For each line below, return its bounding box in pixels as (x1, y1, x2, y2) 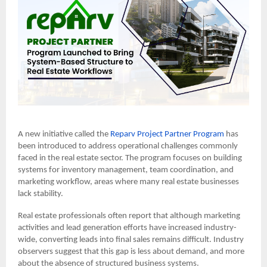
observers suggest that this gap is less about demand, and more (18, 247, 244, 257)
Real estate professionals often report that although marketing (18, 212, 240, 221)
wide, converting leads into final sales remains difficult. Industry (18, 235, 244, 245)
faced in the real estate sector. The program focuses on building (18, 154, 242, 163)
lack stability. (18, 190, 63, 199)
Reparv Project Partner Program (110, 130, 224, 139)
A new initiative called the (18, 130, 110, 139)
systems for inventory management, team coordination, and (18, 166, 234, 175)
